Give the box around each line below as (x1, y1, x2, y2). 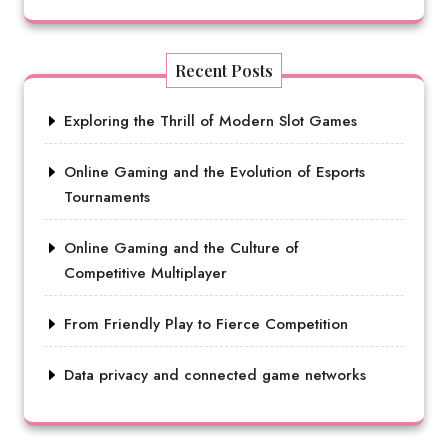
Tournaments (64, 186, 150, 208)
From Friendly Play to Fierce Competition (64, 313, 348, 335)
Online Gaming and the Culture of (64, 237, 299, 259)
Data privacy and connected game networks (64, 364, 366, 386)
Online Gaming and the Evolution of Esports (64, 161, 365, 183)
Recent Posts (175, 60, 273, 81)
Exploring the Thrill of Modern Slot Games (64, 110, 357, 132)
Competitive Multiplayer (64, 262, 227, 284)
